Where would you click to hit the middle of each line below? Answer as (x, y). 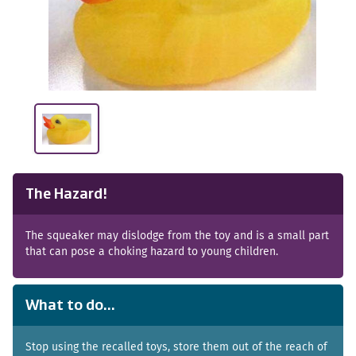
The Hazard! (66, 194)
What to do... (70, 306)
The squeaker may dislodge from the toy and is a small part (177, 236)
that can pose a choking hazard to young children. (152, 252)
